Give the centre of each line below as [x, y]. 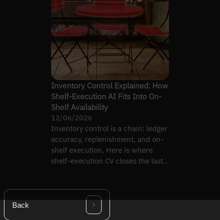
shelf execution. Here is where [102, 150]
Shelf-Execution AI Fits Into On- [106, 96]
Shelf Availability [80, 107]
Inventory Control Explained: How [110, 85]
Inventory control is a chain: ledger [109, 128]
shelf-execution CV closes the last [107, 161]
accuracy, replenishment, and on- [107, 139]
